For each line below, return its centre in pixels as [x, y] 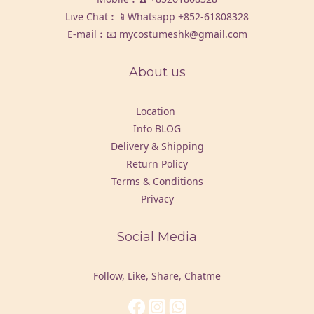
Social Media [157, 237]
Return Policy [157, 164]
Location [157, 111]
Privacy [157, 199]
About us [157, 72]
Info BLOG [157, 129]
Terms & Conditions [157, 181]
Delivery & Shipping [157, 146]
